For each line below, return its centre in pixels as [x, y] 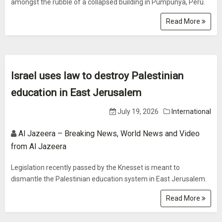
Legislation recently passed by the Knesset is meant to [95, 167]
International [191, 111]
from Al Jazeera [39, 146]
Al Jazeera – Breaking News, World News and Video [109, 134]
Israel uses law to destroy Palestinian [97, 76]
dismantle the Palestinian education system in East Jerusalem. [109, 179]
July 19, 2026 [137, 111]
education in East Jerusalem [76, 93]
